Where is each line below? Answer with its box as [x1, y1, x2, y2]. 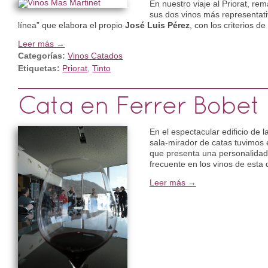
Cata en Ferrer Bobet [18, 96, 260, 118]
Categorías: [18, 50, 68, 60]
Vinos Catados [68, 50, 123, 60]
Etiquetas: [18, 63, 60, 73]
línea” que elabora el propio [18, 20, 126, 30]
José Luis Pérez [125, 20, 190, 30]
